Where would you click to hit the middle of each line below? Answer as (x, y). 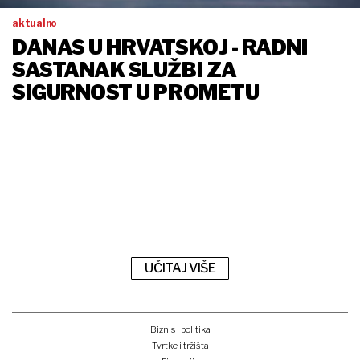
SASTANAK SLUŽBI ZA (125, 70)
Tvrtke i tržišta (180, 345)
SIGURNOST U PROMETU (136, 93)
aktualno (35, 23)
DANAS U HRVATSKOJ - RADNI (160, 48)
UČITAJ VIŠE (180, 268)
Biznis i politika (180, 329)
